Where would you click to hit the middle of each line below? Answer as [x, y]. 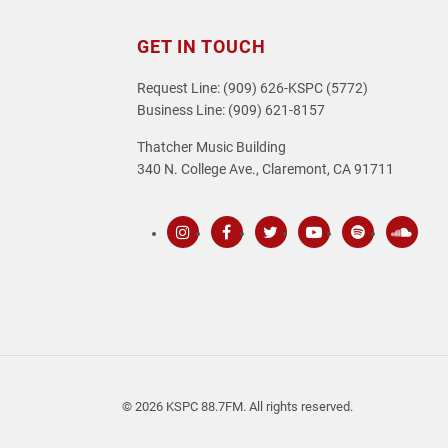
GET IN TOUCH [201, 47]
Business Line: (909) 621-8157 [231, 110]
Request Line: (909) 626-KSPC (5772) [252, 88]
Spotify [377, 257]
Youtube [337, 257]
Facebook [255, 257]
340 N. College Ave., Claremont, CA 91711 [265, 169]
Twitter [289, 257]
